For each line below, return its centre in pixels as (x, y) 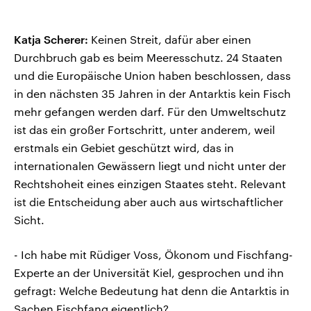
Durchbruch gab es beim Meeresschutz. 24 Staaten (148, 58)
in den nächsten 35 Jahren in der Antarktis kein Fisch (152, 94)
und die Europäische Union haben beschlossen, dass (152, 76)
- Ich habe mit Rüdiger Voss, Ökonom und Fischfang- (153, 255)
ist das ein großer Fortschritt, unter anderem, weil (144, 130)
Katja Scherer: (51, 40)
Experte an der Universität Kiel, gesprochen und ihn (149, 273)
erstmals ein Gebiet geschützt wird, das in (124, 148)
